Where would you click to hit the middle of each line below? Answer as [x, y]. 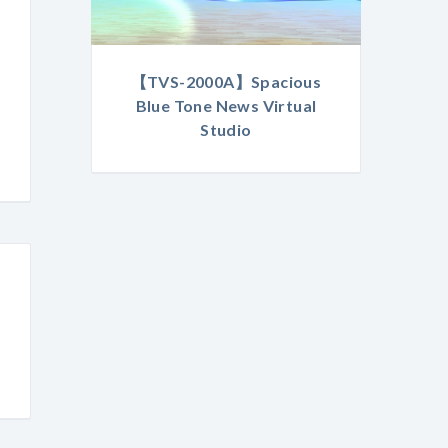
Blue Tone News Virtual [226, 106]
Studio [226, 130]
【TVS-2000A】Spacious [226, 82]
